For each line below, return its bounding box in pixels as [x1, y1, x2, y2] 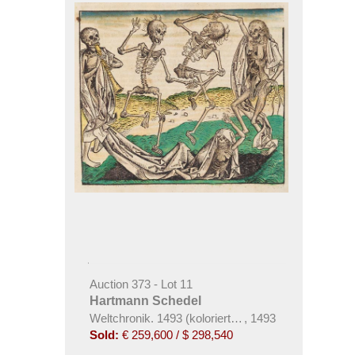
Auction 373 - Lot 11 [89, 277, 193, 291]
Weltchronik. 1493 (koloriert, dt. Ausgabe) [89, 311, 303, 325]
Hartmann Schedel [89, 293, 201, 307]
